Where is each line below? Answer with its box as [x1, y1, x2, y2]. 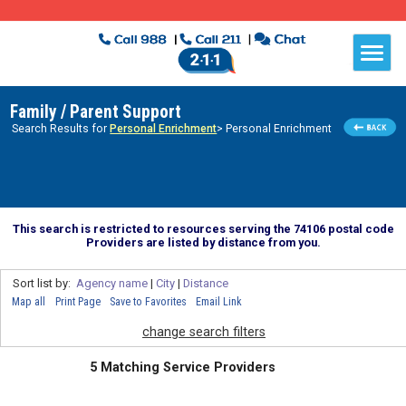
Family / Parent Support [9, 101, 181, 123]
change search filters [142, 324, 266, 340]
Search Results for [12, 122, 111, 136]
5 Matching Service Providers [90, 360, 276, 376]
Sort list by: [12, 275, 76, 290]
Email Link [196, 295, 243, 308]
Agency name [75, 275, 148, 290]
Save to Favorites [109, 295, 187, 308]
